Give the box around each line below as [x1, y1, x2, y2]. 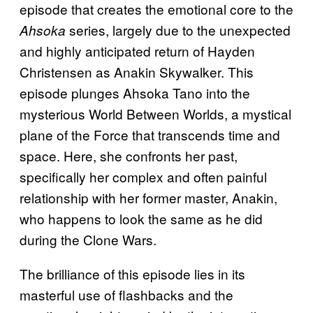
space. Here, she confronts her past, [20, 146, 238, 166]
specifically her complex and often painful [20, 167, 267, 187]
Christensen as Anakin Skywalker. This [20, 62, 254, 82]
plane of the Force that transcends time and [20, 125, 280, 145]
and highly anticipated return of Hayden [20, 41, 255, 61]
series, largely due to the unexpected [66, 20, 291, 40]
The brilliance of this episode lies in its [20, 264, 245, 284]
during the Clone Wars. [20, 230, 156, 249]
